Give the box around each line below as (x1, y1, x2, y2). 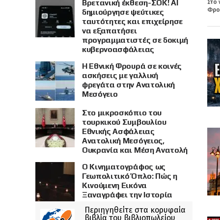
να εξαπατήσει (82, 26, 137, 35)
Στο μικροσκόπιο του (82, 108, 162, 117)
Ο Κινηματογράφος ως (82, 162, 165, 171)
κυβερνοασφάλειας (82, 45, 154, 54)
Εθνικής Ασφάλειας (82, 127, 155, 136)
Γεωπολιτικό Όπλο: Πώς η (82, 171, 177, 181)
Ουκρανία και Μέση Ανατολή (82, 145, 188, 155)
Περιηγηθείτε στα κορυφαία (84, 205, 186, 215)
